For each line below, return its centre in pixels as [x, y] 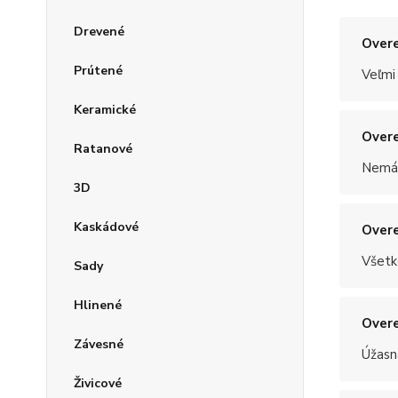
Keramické [105, 110]
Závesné [99, 345]
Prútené [98, 71]
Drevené [99, 32]
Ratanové [103, 149]
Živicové [98, 384]
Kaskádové [106, 227]
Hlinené [98, 306]
